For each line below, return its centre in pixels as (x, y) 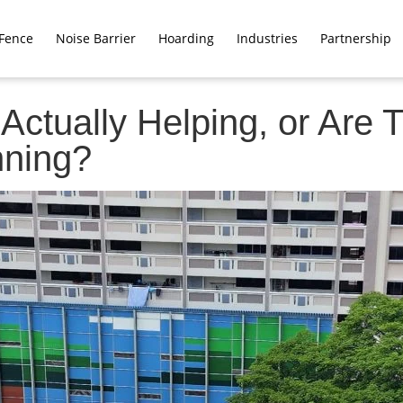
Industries (267, 38)
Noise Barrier (95, 38)
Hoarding (186, 38)
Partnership (355, 38)
